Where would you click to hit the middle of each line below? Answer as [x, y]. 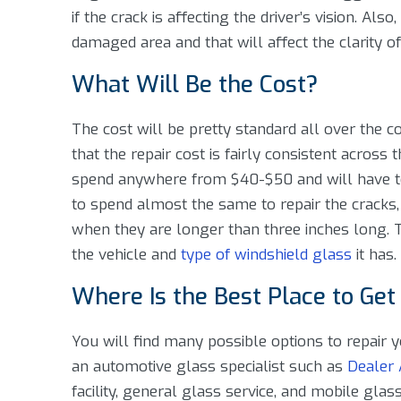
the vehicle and [126, 255]
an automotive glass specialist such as [209, 367]
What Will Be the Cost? [195, 85]
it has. [374, 255]
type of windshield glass [266, 255]
